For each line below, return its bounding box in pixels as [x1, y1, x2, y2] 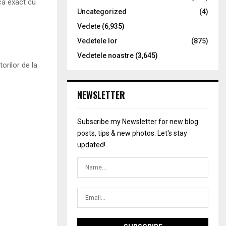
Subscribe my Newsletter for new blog [77, 118, 198, 126]
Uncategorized [77, 8, 127, 16]
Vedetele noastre [77, 51, 134, 60]
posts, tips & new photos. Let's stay [77, 129, 187, 137]
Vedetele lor [77, 37, 118, 45]
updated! [77, 141, 105, 149]
